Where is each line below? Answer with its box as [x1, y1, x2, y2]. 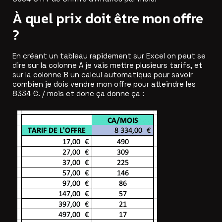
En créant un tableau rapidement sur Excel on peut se [12, 51, 206, 61]
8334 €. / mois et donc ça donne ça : [12, 89, 144, 99]
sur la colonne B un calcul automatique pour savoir [12, 70, 193, 80]
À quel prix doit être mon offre [12, 8, 203, 29]
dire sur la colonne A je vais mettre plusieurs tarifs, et [12, 60, 203, 70]
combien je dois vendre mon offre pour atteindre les [12, 79, 196, 89]
